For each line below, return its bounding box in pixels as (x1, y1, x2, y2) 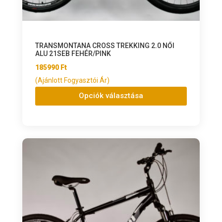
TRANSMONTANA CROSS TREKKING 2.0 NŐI (35, 41, 174, 50)
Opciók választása (78, 91, 143, 101)
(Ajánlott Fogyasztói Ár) (35, 76, 110, 84)
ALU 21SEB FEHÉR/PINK (35, 49, 111, 57)
